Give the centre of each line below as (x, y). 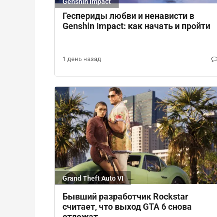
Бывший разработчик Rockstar (125, 196)
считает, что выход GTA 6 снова (127, 207)
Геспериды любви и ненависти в (128, 16)
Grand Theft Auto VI (93, 178)
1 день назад (82, 59)
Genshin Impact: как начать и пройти (136, 26)
